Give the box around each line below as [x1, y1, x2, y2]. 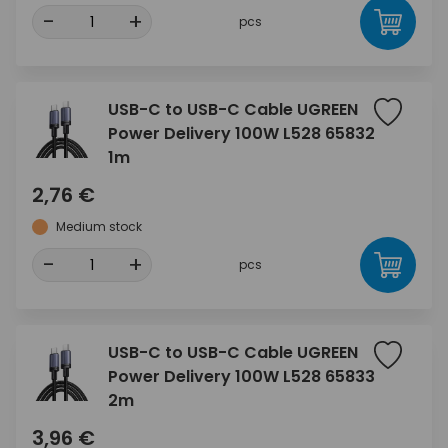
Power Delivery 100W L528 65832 [108, 122, 375, 145]
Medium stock [56, 218, 142, 235]
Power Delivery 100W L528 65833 [108, 365, 375, 388]
